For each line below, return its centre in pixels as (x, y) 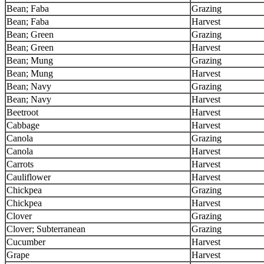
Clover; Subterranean (46, 229)
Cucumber (26, 242)
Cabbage (23, 125)
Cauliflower (29, 177)
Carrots (20, 164)
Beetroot (22, 112)
